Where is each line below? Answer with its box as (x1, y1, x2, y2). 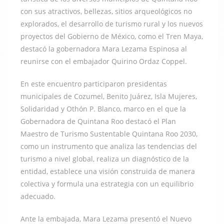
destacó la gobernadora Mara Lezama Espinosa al (20, 43, 187, 53)
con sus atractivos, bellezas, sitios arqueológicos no (20, 6, 192, 16)
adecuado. (20, 191, 56, 201)
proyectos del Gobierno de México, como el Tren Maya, (20, 31, 203, 41)
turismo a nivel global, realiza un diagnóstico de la (20, 153, 189, 163)
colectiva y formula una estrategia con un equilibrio (20, 178, 194, 188)
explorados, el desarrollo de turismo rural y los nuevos (20, 18, 203, 28)
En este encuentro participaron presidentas (20, 78, 167, 88)
